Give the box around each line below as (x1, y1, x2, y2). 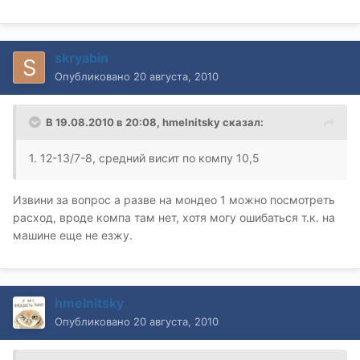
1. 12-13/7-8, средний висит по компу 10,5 (29, 150, 260, 165)
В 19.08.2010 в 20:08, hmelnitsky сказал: (46, 115, 264, 129)
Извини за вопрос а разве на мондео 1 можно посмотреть (13, 192, 335, 207)
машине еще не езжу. (13, 227, 133, 242)
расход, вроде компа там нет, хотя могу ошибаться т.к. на (13, 210, 335, 224)
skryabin (55, 49, 108, 66)
